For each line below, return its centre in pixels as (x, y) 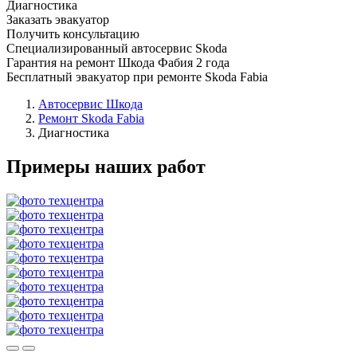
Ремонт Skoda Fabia (91, 118)
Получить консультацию (73, 33)
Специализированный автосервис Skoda (117, 48)
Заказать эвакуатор (58, 19)
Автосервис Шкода (90, 104)
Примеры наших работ (106, 166)
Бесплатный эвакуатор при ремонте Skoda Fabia (137, 76)
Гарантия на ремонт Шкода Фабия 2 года (118, 62)
